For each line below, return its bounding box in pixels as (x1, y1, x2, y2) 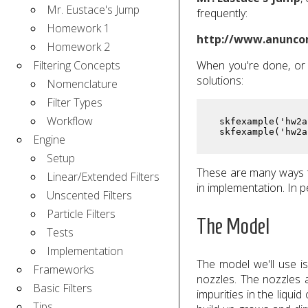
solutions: (197, 73, 243, 89)
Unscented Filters (47, 188, 132, 203)
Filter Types (47, 95, 102, 111)
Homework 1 (47, 21, 110, 36)
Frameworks (33, 262, 94, 278)
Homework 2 (47, 39, 110, 55)
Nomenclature (47, 76, 118, 92)
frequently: (197, 5, 247, 21)
